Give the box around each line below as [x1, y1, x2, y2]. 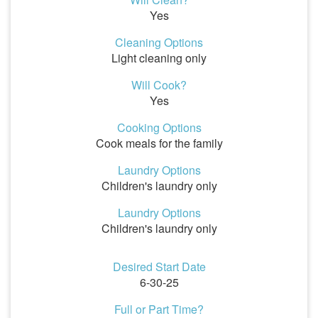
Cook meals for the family [95, 135, 223, 151]
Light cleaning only [111, 50, 207, 66]
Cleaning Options [115, 34, 203, 50]
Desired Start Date [112, 258, 206, 275]
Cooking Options [116, 119, 202, 136]
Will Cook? [131, 77, 187, 93]
